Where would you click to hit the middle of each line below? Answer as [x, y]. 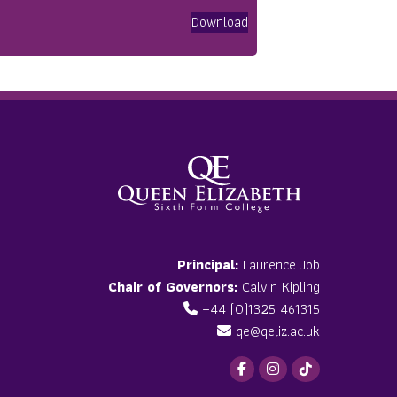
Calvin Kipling [278, 287]
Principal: [207, 265]
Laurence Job [279, 265]
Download [220, 22]
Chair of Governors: [172, 287]
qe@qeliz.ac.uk [277, 331]
